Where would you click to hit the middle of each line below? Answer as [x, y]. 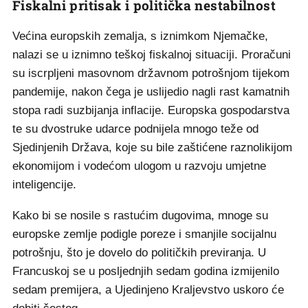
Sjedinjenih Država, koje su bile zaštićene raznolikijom [152, 147]
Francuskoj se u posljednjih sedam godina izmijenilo [146, 271]
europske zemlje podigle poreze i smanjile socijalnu [144, 234]
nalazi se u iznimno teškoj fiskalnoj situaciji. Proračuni [152, 55]
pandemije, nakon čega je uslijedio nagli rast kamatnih [151, 92]
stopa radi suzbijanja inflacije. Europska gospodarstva [151, 110]
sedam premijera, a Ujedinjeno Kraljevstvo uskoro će [148, 290]
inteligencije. [44, 185]
